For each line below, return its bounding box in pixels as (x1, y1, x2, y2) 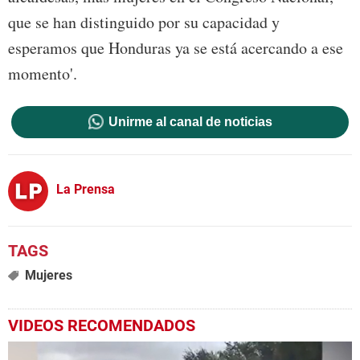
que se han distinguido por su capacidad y (8, 11, 280, 34)
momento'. (8, 63, 77, 85)
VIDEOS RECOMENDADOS (8, 315, 195, 335)
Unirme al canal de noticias (108, 114, 272, 129)
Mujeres (24, 267, 72, 283)
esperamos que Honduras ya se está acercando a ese (8, 37, 343, 59)
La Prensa (56, 182, 115, 198)
